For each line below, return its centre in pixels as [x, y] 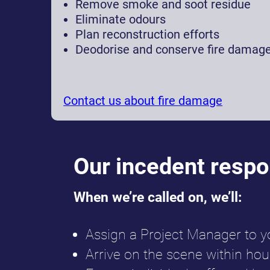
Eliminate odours [121, 19]
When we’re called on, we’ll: [158, 198]
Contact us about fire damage [143, 101]
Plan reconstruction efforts [148, 34]
